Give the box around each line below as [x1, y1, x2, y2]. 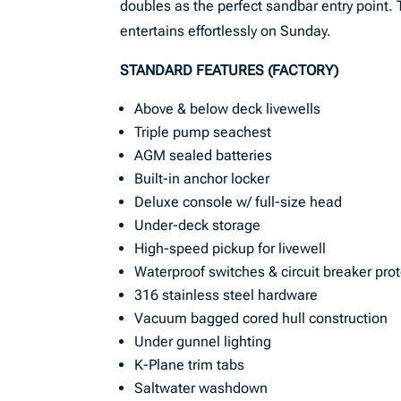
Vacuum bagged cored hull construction [134, 310, 388, 327]
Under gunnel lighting [134, 333, 272, 350]
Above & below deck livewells [134, 100, 321, 117]
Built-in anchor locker [134, 170, 270, 187]
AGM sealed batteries [134, 147, 273, 164]
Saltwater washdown [134, 380, 269, 397]
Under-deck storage [134, 217, 261, 234]
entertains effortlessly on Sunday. [120, 22, 332, 39]
